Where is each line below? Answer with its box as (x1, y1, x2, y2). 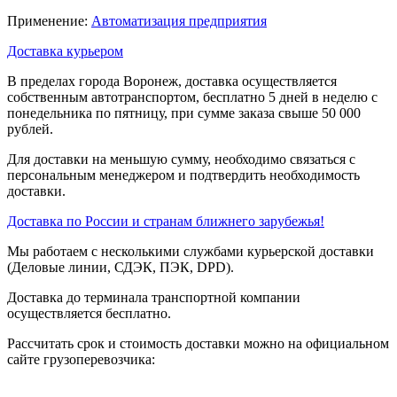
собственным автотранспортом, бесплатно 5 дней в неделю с (7, 89, 378, 105)
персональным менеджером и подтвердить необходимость (7, 167, 360, 183)
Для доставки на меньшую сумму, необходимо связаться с (7, 151, 355, 167)
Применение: (7, 12, 91, 28)
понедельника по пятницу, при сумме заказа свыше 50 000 (7, 105, 361, 121)
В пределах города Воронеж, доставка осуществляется (7, 73, 337, 89)
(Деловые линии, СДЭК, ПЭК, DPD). (7, 259, 234, 275)
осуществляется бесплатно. (7, 305, 171, 321)
